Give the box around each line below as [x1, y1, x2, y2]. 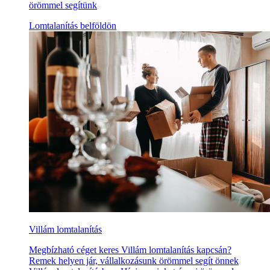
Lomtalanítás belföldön [29, 20, 116, 31]
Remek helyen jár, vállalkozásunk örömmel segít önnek [29, 256, 239, 266]
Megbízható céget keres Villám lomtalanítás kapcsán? [29, 245, 231, 256]
